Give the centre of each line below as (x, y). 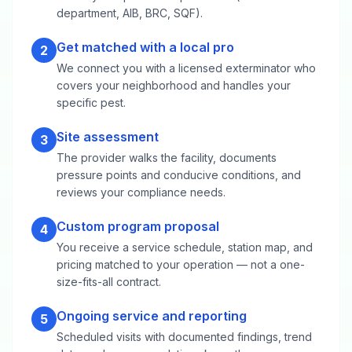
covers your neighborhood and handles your (174, 85)
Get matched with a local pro (145, 47)
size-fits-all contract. (109, 281)
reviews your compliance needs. (141, 192)
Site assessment (108, 136)
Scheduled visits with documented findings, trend (184, 336)
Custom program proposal (138, 226)
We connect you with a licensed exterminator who (186, 68)
